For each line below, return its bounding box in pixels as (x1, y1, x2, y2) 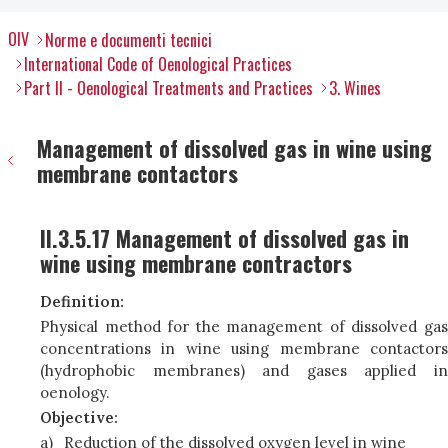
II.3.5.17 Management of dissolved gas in (40, 222, 409, 254)
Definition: (40, 292, 124, 311)
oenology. (40, 383, 110, 402)
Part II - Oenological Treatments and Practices (24, 76, 313, 100)
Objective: (40, 408, 118, 427)
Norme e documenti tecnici (45, 28, 212, 52)
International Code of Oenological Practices (24, 52, 292, 76)
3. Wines (329, 76, 381, 100)
